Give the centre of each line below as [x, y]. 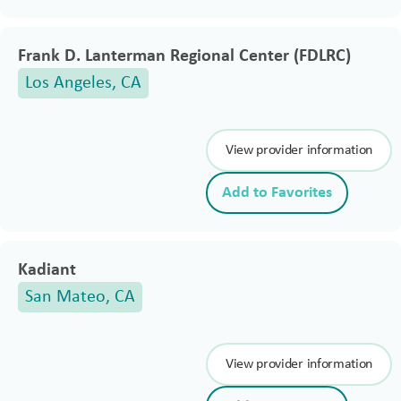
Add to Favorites [277, 193]
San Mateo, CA [80, 297]
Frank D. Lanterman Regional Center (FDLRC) [184, 56]
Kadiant [47, 270]
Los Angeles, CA [83, 83]
